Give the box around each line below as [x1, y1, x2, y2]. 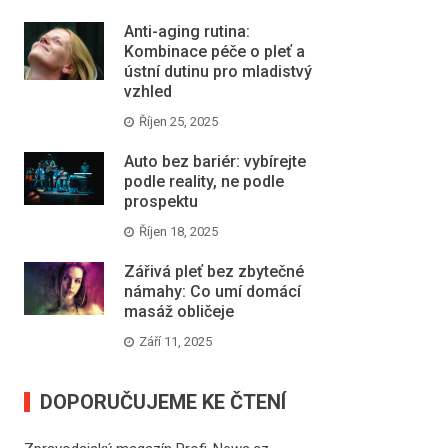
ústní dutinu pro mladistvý [123, 61, 312, 81]
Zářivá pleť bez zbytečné [123, 261, 304, 281]
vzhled [123, 81, 172, 101]
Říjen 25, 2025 [138, 113, 218, 129]
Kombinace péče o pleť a [123, 41, 305, 61]
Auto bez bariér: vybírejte [123, 151, 306, 171]
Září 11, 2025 [138, 333, 212, 349]
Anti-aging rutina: [123, 21, 250, 41]
